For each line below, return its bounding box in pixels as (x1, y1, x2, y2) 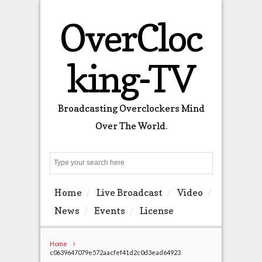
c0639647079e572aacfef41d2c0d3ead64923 (49, 248, 181, 256)
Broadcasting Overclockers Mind (57, 102, 205, 114)
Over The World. (95, 120, 167, 132)
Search (204, 158, 231, 168)
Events (94, 205, 125, 217)
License (139, 205, 174, 217)
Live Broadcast (96, 187, 163, 199)
